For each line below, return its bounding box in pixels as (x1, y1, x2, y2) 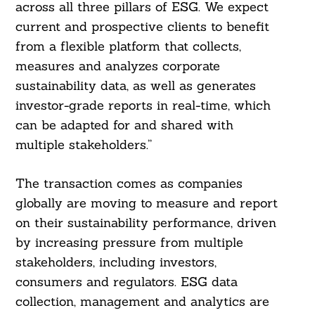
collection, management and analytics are (15, 293, 269, 310)
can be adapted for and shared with (15, 117, 233, 134)
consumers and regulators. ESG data (15, 274, 238, 290)
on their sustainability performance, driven (15, 214, 276, 231)
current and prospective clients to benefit (15, 18, 269, 35)
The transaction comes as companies (15, 175, 243, 192)
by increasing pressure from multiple (15, 234, 243, 251)
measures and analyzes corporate (15, 58, 220, 75)
